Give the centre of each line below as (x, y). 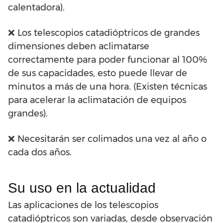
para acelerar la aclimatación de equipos (97, 100)
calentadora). (36, 8)
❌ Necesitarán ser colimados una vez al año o (107, 139)
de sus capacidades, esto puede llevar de (98, 73)
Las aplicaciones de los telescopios (83, 205)
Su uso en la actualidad (82, 188)
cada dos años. (40, 153)
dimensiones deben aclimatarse (79, 47)
